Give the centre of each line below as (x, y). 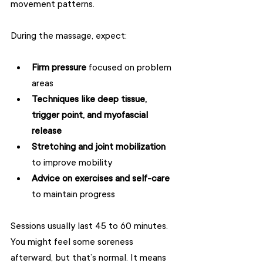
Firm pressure (59, 68)
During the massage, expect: (69, 36)
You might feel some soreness (73, 242)
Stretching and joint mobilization (99, 147)
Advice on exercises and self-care (101, 178)
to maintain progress (76, 194)
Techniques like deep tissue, (90, 99)
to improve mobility (74, 163)
